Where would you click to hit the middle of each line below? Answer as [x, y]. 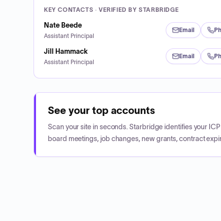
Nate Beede [63, 25]
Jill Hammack [66, 51]
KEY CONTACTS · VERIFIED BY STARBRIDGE [111, 9]
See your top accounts [101, 110]
